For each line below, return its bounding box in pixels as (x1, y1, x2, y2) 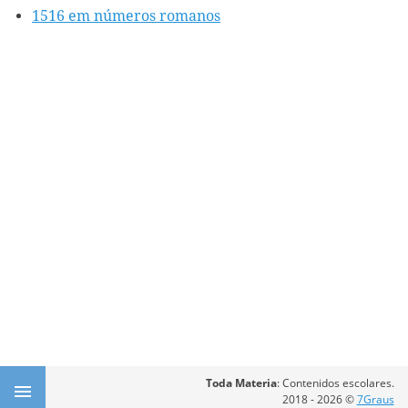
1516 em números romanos (32, 6, 220, 25)
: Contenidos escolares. (276, 374, 394, 391)
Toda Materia (205, 374, 277, 391)
